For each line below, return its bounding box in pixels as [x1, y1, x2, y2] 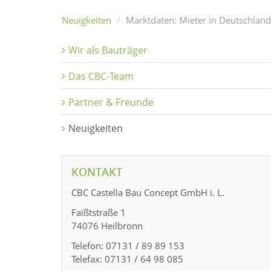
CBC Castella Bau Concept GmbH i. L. [71, 186, 224, 198]
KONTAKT [71, 165, 122, 179]
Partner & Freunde [68, 96, 154, 109]
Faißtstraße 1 [71, 206, 126, 218]
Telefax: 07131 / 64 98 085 [71, 253, 183, 265]
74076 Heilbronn [71, 220, 143, 232]
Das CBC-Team [68, 70, 134, 83]
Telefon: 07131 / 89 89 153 [71, 240, 184, 252]
